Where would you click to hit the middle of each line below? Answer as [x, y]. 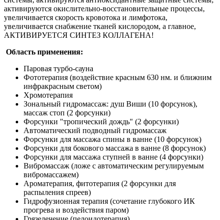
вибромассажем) [51, 174]
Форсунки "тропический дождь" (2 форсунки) [101, 121]
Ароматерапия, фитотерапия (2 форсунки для [100, 183]
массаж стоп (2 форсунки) [67, 112]
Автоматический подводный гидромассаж [95, 130]
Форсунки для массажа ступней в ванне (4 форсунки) [113, 157]
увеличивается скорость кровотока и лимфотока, [86, 17]
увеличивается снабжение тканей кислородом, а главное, [100, 26]
